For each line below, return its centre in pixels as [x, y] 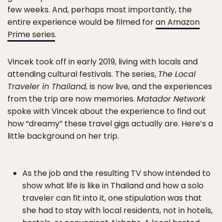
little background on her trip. [63, 136]
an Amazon [178, 22]
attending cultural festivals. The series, [83, 74]
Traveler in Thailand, [48, 86]
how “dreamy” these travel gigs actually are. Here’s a [110, 124]
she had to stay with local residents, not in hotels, [117, 210]
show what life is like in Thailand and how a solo [113, 186]
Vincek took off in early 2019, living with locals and [103, 62]
